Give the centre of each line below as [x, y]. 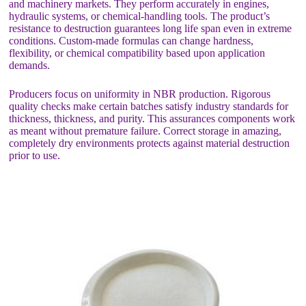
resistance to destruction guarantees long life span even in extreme [151, 28]
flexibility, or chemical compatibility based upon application [137, 53]
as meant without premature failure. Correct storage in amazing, [145, 130]
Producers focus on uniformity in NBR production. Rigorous [140, 94]
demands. [30, 65]
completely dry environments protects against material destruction [150, 143]
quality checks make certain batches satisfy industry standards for [149, 106]
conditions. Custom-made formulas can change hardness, [131, 40]
